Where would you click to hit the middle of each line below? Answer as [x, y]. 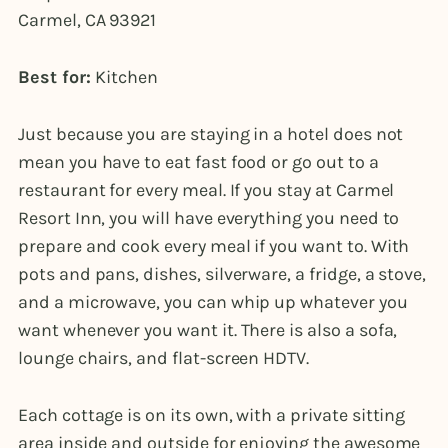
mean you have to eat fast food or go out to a [198, 162]
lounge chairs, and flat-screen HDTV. [166, 358]
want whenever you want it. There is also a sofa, [208, 330]
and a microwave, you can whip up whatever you [213, 302]
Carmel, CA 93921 [87, 19]
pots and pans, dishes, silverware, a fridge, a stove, [222, 274]
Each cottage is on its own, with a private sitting [212, 415]
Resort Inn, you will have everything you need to [209, 218]
